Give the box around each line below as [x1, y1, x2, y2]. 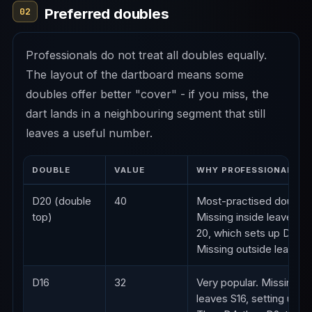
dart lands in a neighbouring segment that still [26, 107, 265, 120]
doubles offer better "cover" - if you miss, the [26, 87, 269, 101]
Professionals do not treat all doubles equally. [26, 48, 267, 62]
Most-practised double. [196, 194, 310, 208]
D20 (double [32, 194, 91, 208]
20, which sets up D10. [196, 226, 303, 240]
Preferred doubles [45, 5, 169, 22]
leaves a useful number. [26, 126, 153, 140]
